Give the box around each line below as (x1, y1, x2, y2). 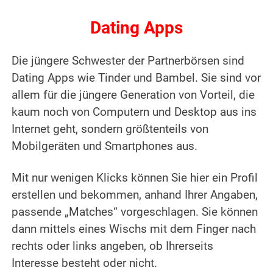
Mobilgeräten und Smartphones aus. (12, 140, 198, 154)
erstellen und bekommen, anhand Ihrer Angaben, (12, 188, 258, 202)
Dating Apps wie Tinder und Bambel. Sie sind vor (12, 71, 261, 85)
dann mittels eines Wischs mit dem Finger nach (12, 222, 257, 236)
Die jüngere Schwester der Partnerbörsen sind (12, 54, 245, 68)
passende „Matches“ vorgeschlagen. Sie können (12, 205, 258, 219)
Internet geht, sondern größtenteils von (12, 122, 209, 136)
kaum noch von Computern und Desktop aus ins (12, 105, 257, 119)
